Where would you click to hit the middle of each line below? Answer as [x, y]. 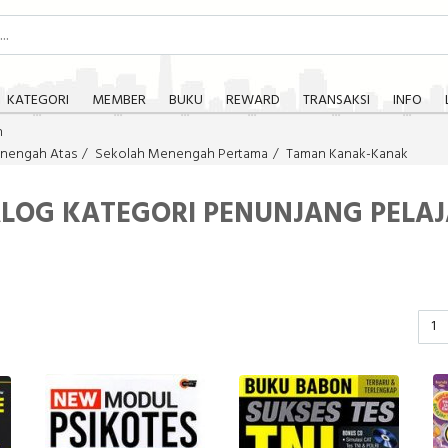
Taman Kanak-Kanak [347, 154]
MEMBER [118, 100]
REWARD [252, 100]
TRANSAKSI [336, 100]
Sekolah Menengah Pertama [181, 154]
